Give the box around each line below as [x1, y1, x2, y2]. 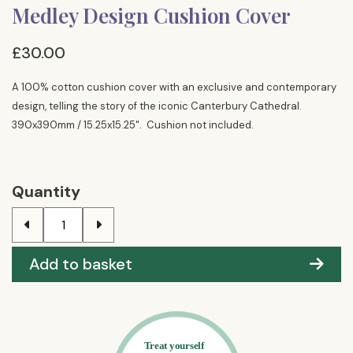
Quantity [12, 181, 80, 202]
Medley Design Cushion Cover [12, 2, 291, 29]
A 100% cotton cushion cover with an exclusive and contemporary [12, 80, 336, 94]
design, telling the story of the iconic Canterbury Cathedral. [12, 99, 302, 113]
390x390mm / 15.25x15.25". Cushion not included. [12, 118, 254, 132]
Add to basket [29, 254, 132, 274]
